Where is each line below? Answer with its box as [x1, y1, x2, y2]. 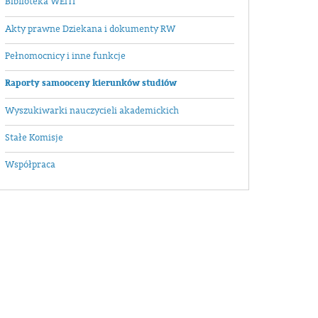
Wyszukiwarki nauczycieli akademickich [5, 104, 179, 116]
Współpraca [5, 159, 55, 171]
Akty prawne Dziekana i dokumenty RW [5, 23, 175, 35]
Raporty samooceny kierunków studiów [5, 77, 177, 90]
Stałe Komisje [5, 131, 63, 143]
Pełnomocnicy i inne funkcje [5, 50, 126, 62]
